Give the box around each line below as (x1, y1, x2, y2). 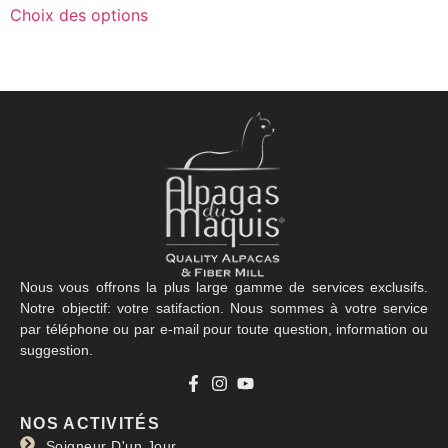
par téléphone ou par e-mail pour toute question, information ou (20, 321, 428, 338)
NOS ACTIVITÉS (20, 415, 160, 433)
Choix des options (10, 4, 148, 25)
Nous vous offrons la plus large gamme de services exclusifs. (20, 279, 428, 296)
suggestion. (20, 342, 93, 359)
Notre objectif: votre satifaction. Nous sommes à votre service (20, 300, 428, 317)
